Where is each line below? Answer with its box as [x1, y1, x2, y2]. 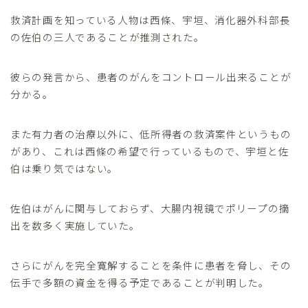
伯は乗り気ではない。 [10, 161, 118, 176]
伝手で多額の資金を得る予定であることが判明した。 [10, 275, 269, 290]
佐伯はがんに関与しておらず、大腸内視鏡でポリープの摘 [10, 201, 290, 216]
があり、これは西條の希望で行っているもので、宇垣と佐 [10, 144, 289, 159]
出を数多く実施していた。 [10, 218, 140, 233]
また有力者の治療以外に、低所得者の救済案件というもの [10, 126, 291, 142]
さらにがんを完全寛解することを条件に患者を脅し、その [10, 258, 291, 273]
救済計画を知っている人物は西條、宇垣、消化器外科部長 [10, 12, 291, 27]
